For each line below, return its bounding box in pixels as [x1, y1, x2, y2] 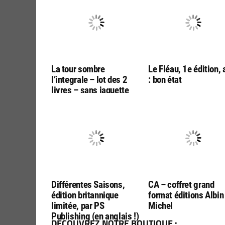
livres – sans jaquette [51, 84, 129, 96]
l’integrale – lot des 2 [51, 73, 128, 85]
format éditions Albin [148, 189, 224, 201]
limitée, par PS [51, 199, 104, 211]
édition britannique [51, 189, 119, 201]
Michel [148, 199, 173, 211]
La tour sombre [51, 63, 105, 75]
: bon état [148, 73, 182, 85]
